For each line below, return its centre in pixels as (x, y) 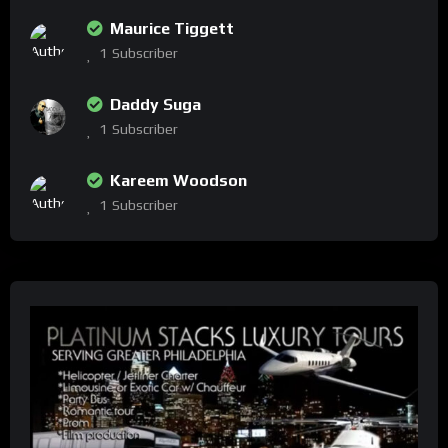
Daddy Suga (155, 105)
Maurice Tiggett (172, 29)
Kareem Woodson (178, 181)
